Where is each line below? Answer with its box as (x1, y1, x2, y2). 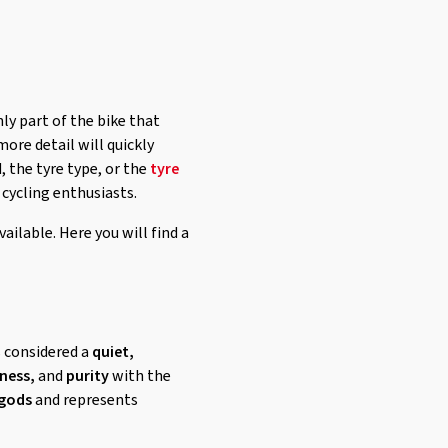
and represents (32, 389, 138, 411)
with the (109, 365, 171, 387)
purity (66, 365, 109, 387)
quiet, (92, 341, 134, 363)
